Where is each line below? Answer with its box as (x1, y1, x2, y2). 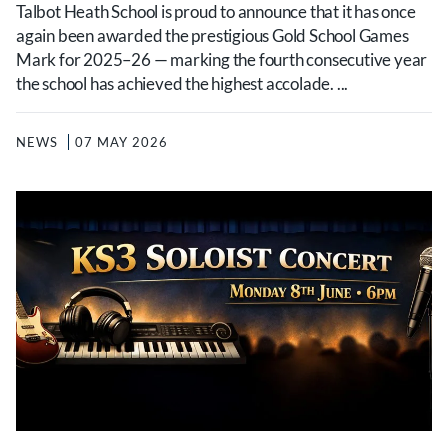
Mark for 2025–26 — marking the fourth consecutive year (16, 49, 428, 70)
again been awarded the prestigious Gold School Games (16, 25, 409, 46)
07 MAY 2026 (75, 134, 168, 150)
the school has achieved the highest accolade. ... (16, 73, 349, 94)
